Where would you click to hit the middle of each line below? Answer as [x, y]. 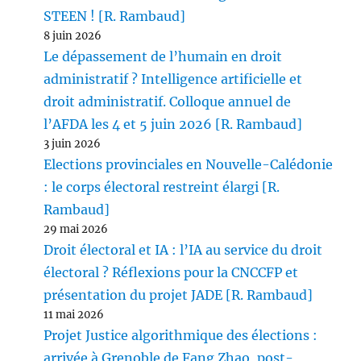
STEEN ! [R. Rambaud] [115, 17]
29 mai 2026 [76, 230]
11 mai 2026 [74, 315]
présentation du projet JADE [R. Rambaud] [178, 295]
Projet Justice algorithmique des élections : [181, 336]
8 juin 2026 [73, 36]
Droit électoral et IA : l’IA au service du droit [183, 250]
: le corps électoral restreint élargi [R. [162, 187]
